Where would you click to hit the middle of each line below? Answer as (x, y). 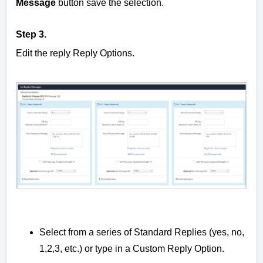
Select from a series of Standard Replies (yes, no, (142, 232)
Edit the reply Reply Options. (76, 53)
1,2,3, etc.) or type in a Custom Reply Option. (133, 248)
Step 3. (31, 35)
